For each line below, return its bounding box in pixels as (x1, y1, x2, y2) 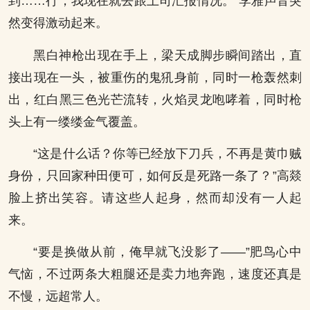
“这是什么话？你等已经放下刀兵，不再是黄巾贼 (33, 146, 302, 161)
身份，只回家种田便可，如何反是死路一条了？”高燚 (8, 168, 302, 183)
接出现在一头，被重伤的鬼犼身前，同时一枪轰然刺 (8, 70, 302, 84)
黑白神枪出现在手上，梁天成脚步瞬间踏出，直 (33, 48, 302, 62)
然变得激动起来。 (8, 16, 108, 30)
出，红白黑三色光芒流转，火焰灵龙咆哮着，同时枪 (8, 92, 302, 107)
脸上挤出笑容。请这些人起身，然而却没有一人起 (8, 190, 302, 205)
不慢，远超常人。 (8, 289, 108, 304)
